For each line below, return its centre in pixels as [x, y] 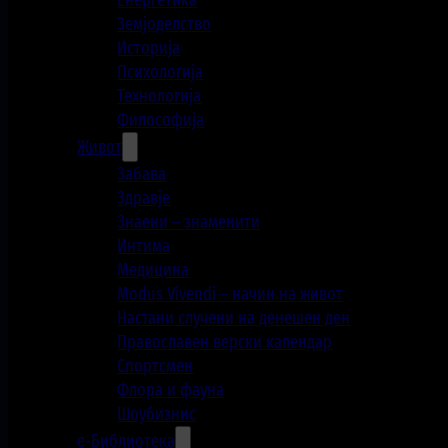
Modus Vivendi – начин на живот [230, 294]
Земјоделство [164, 24]
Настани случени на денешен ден [234, 318]
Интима [144, 246]
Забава [142, 174]
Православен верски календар [225, 342]
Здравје [144, 198]
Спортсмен [155, 366]
